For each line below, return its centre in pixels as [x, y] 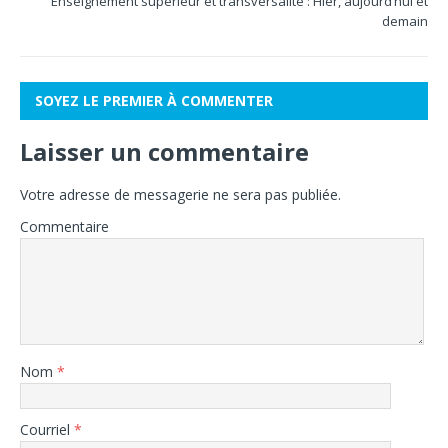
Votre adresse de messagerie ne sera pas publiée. [180, 194]
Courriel [47, 429]
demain [405, 21]
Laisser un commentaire [164, 151]
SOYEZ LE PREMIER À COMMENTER [154, 100]
